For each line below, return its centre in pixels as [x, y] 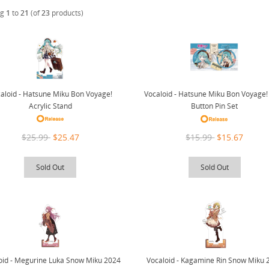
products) [66, 13]
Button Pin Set [215, 106]
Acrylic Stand [50, 106]
